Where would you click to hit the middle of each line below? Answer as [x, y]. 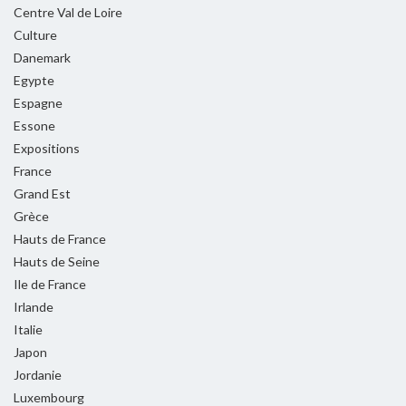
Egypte [34, 80]
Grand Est [42, 193]
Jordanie [38, 374]
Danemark [42, 57]
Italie [28, 329]
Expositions [47, 148]
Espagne [38, 102]
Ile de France [50, 284]
